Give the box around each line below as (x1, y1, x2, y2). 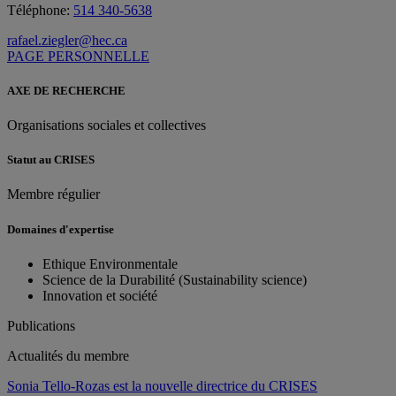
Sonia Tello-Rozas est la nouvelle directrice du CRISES (7, 377, 317, 393)
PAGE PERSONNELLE (7, 48, 149, 64)
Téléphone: (7, 2, 73, 18)
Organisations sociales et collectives (7, 118, 206, 133)
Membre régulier (7, 187, 100, 202)
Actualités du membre (7, 347, 129, 363)
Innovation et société (42, 287, 157, 303)
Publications (7, 317, 75, 333)
